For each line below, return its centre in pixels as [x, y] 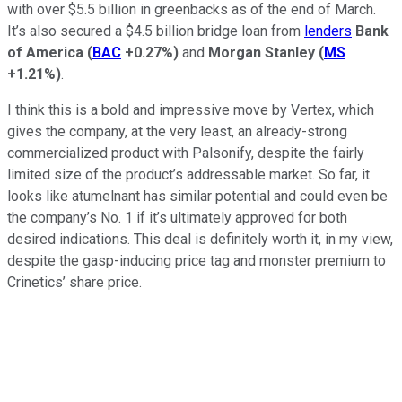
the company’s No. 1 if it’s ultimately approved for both [177, 218]
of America [45, 53]
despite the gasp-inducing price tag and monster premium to [197, 261]
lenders [328, 31]
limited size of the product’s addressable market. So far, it [188, 175]
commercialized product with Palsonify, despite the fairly [186, 153]
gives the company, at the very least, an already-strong [177, 132]
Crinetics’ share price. [74, 283]
